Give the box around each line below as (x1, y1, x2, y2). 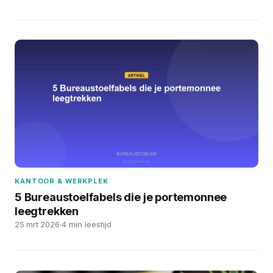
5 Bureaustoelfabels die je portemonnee (15, 190, 227, 204)
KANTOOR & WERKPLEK (15, 176, 108, 185)
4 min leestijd (62, 219, 112, 229)
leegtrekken (15, 204, 79, 218)
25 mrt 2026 (15, 219, 60, 229)
